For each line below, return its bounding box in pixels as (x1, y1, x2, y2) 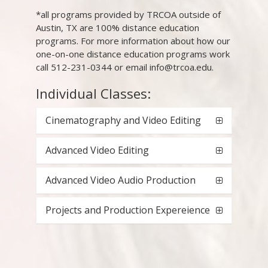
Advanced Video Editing (45, 144, 149, 157)
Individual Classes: (36, 84, 151, 103)
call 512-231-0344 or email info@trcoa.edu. (36, 61, 214, 74)
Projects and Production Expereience (45, 203, 210, 217)
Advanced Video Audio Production (45, 173, 196, 187)
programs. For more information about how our (36, 35, 230, 47)
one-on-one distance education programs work (36, 48, 230, 60)
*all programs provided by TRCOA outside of (36, 8, 221, 21)
